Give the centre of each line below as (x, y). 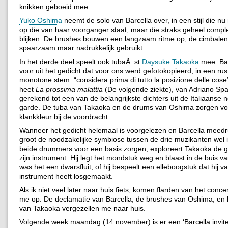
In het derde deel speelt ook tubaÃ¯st (81, 62)
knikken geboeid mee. (55, 7)
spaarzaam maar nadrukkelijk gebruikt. (82, 48)
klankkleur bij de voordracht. (65, 117)
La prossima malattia (69, 89)
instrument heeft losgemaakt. (66, 176)
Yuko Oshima (41, 21)
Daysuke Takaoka (170, 62)
